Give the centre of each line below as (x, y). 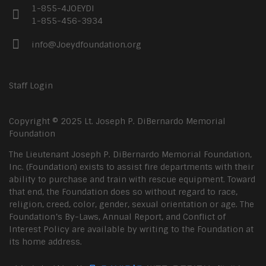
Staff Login (31, 86)
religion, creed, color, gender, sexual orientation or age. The (132, 205)
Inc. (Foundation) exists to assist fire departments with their (132, 167)
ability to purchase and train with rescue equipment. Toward (132, 180)
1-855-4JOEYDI (63, 9)
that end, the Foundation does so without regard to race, (123, 192)
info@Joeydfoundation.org (86, 44)
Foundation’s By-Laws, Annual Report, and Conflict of (117, 217)
